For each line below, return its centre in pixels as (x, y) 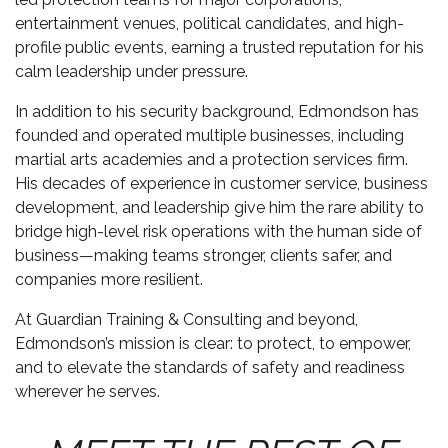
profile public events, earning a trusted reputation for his (219, 47)
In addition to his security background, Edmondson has (217, 111)
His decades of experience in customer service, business (221, 183)
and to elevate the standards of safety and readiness (210, 367)
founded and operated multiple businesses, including (209, 135)
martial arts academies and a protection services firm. (211, 159)
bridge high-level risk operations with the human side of (218, 231)
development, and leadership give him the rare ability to (219, 207)
